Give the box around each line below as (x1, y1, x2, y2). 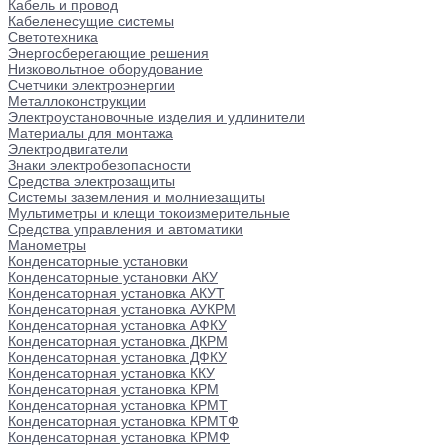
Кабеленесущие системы (8, 12, 174, 29)
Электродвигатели (8, 140, 128, 157)
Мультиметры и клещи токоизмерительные (8, 204, 290, 221)
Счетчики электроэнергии (8, 76, 175, 93)
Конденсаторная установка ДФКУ (8, 348, 227, 365)
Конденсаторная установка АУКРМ (8, 300, 236, 317)
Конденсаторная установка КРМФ (8, 428, 230, 445)
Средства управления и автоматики (8, 220, 243, 237)
